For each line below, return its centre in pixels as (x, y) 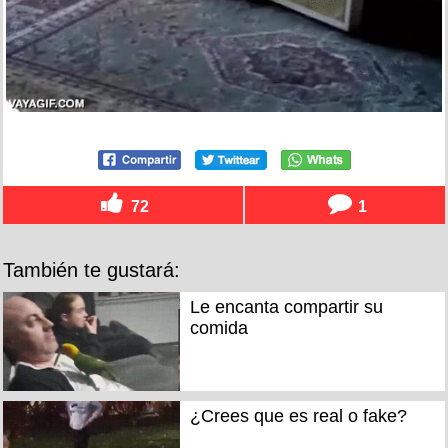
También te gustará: (91, 270)
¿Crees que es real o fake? (298, 415)
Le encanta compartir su (286, 307)
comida (218, 328)
